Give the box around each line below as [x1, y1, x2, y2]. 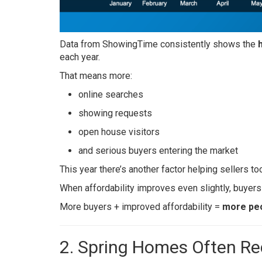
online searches [78, 88, 143, 100]
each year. [60, 51, 100, 63]
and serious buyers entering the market [78, 144, 238, 156]
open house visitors [78, 126, 160, 137]
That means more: [60, 70, 132, 81]
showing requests [78, 107, 152, 119]
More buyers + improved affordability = [60, 201, 222, 212]
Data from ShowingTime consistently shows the [60, 38, 258, 50]
